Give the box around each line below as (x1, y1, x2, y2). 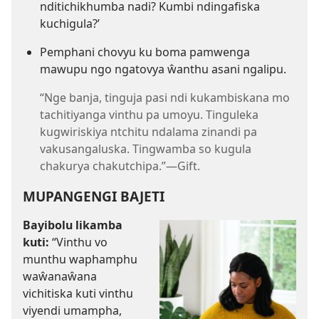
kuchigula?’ (40, 15, 100, 31)
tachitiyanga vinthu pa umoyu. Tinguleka (40, 106, 258, 122)
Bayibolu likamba (23, 217, 122, 234)
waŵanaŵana (23, 268, 97, 285)
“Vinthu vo (49, 234, 108, 251)
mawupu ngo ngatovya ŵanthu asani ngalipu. (40, 61, 286, 77)
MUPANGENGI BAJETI (23, 187, 164, 206)
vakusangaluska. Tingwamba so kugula (40, 140, 251, 157)
